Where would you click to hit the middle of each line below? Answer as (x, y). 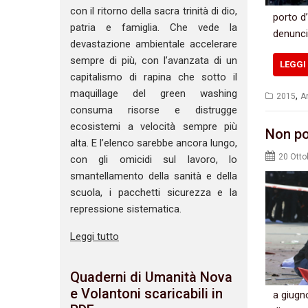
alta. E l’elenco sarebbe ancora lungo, (154, 143)
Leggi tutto (95, 237)
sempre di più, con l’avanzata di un (154, 61)
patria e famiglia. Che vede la (154, 28)
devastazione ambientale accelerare (154, 44)
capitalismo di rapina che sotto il (154, 77)
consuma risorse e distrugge (154, 110)
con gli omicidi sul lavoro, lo (154, 160)
